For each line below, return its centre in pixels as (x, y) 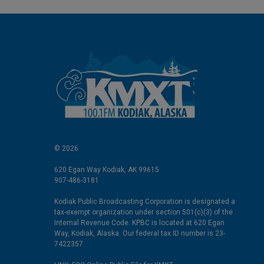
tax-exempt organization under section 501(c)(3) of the (143, 212)
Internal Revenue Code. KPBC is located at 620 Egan (139, 222)
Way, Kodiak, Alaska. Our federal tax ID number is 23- (140, 233)
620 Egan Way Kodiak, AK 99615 (107, 169)
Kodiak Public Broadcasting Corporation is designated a (145, 201)
